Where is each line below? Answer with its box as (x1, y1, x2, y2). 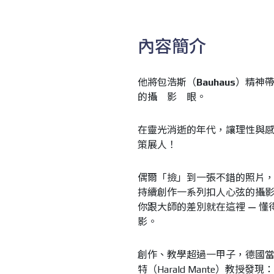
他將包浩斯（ (137, 76, 196, 88)
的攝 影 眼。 (137, 91, 206, 103)
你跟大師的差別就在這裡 (137, 201, 245, 213)
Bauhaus (196, 76, 235, 88)
